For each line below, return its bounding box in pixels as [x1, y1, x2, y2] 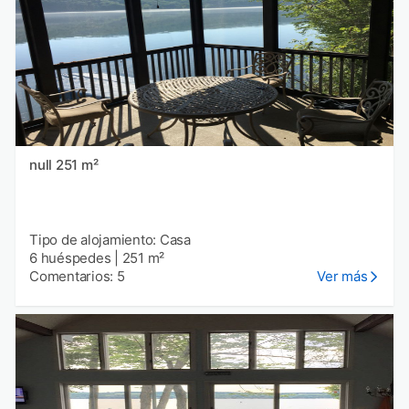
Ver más [317, 267, 368, 286]
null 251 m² [55, 156, 99, 174]
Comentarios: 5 [29, 267, 125, 286]
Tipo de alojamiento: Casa [29, 231, 191, 249]
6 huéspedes [29, 249, 111, 267]
